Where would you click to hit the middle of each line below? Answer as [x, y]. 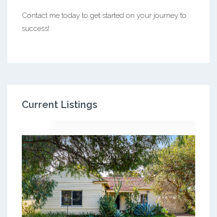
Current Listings [60, 104]
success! [36, 28]
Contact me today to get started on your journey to [104, 15]
